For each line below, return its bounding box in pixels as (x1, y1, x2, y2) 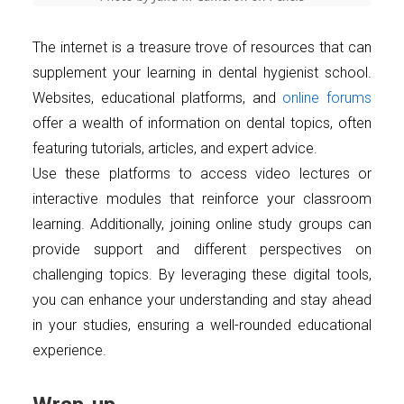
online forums (282, 89, 372, 107)
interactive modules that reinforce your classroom (32, 190, 372, 208)
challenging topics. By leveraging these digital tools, (32, 266, 372, 284)
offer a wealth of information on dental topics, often (32, 115, 372, 133)
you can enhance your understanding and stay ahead (32, 291, 372, 309)
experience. (32, 342, 106, 360)
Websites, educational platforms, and (32, 89, 283, 107)
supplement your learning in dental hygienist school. (32, 64, 372, 82)
